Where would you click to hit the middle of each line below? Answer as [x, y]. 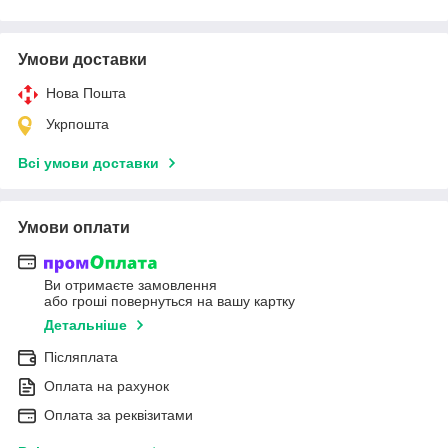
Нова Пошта [86, 92]
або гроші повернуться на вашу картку [169, 301]
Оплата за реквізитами [118, 415]
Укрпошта [77, 123]
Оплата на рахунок [106, 386]
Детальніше [85, 325]
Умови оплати [74, 227]
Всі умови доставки [88, 162]
